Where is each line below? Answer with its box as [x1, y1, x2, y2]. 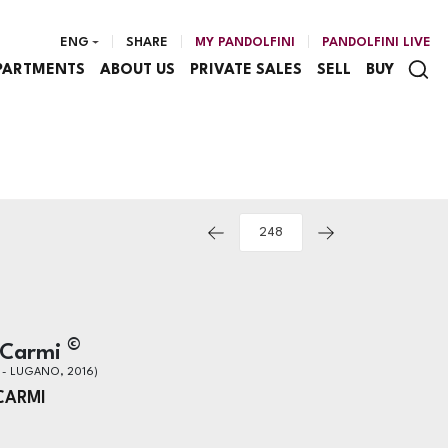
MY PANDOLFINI [195, 36, 295, 49]
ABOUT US [99, 62, 175, 78]
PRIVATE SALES [189, 62, 302, 78]
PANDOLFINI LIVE [322, 36, 431, 49]
